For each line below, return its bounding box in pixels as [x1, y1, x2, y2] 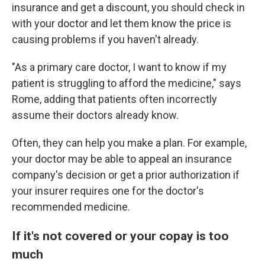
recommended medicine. [12, 201, 130, 214]
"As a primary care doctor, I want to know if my [12, 61, 227, 74]
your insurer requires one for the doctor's [12, 185, 204, 198]
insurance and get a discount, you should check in [12, 1, 245, 14]
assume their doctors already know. [12, 109, 179, 122]
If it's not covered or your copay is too [12, 228, 229, 244]
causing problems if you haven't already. [12, 33, 199, 46]
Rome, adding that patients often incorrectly [12, 93, 217, 106]
